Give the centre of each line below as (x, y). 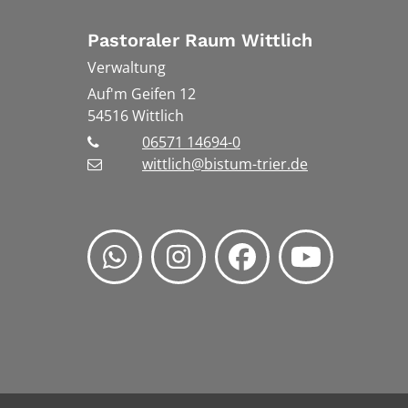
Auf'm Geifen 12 (142, 94)
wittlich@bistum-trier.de (225, 164)
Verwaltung (127, 68)
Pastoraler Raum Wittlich (200, 41)
